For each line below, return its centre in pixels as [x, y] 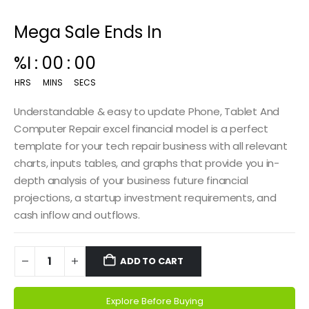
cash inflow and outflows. [77, 214]
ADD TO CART [152, 261]
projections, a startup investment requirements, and [145, 197]
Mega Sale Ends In [88, 31]
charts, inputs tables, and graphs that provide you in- [147, 162]
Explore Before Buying [154, 301]
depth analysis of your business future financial [131, 180]
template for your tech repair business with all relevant [151, 145]
